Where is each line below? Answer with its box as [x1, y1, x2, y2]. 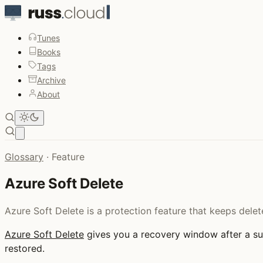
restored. [5, 242, 45, 254]
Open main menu [19, 128, 84, 137]
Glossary [5, 151, 43, 163]
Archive [37, 75, 66, 85]
